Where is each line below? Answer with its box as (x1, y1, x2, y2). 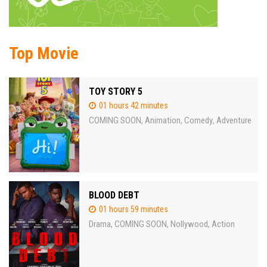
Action (212, 218, 235, 229)
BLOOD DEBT (89, 189, 139, 201)
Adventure (216, 114, 252, 126)
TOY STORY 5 (89, 85, 142, 97)
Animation (145, 114, 181, 126)
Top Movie (9, 43, 79, 63)
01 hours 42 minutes (99, 100, 168, 110)
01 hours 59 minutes (99, 204, 168, 214)
